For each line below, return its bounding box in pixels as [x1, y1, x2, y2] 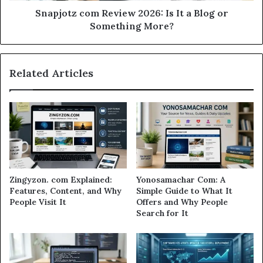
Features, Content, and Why [9, 186, 122, 197]
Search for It [136, 208, 188, 219]
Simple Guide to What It [136, 186, 232, 197]
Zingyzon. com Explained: [9, 174, 112, 186]
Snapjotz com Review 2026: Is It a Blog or [35, 7, 228, 19]
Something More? [89, 20, 174, 32]
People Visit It [9, 197, 66, 208]
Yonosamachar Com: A [136, 174, 225, 186]
